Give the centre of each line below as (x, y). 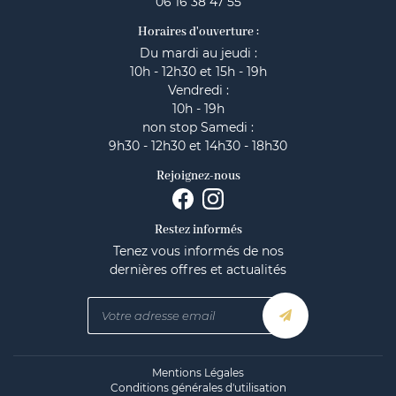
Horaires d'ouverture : (198, 32)
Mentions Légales (198, 373)
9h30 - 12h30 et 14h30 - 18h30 (198, 146)
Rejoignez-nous (198, 176)
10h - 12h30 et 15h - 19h (198, 72)
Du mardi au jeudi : (198, 53)
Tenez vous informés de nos (198, 251)
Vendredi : (198, 90)
